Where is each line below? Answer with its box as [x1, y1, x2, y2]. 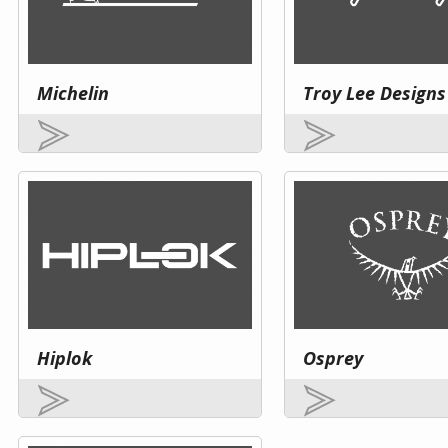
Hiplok [37, 346, 92, 371]
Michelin [37, 81, 109, 106]
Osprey [303, 346, 364, 371]
